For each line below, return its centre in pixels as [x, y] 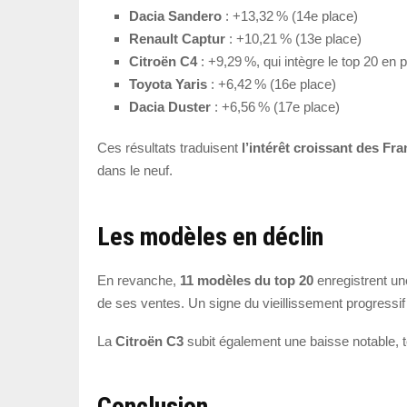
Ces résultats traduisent [169, 148]
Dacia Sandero [175, 16]
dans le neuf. [135, 171]
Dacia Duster [170, 107]
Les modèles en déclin [210, 236]
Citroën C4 [163, 62]
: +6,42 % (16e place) [272, 84]
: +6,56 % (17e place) [275, 107]
